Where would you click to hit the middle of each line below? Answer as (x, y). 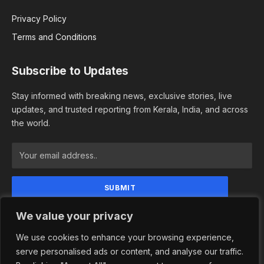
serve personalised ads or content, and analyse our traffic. (130, 251)
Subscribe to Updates (70, 71)
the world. (31, 123)
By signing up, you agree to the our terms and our (130, 213)
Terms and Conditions (54, 37)
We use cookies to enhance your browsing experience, (125, 237)
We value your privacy (75, 216)
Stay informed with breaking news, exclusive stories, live (122, 95)
